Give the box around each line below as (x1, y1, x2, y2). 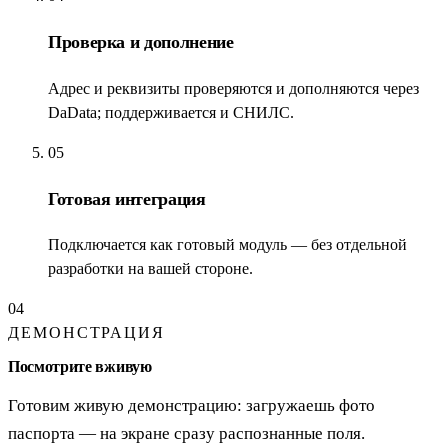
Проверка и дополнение (48, 31, 234, 52)
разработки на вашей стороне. (48, 260, 253, 278)
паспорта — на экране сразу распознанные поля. (8, 423, 365, 443)
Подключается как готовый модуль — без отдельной (48, 236, 407, 254)
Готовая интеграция (48, 188, 206, 209)
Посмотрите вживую (8, 357, 152, 375)
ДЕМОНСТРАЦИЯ (8, 324, 166, 342)
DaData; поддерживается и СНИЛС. (48, 103, 294, 121)
